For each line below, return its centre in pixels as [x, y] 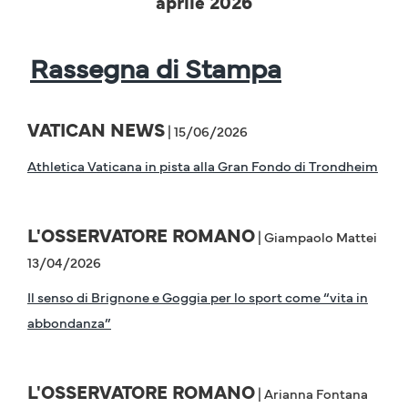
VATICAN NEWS [96, 130]
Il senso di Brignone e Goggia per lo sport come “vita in [198, 297]
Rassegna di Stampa [156, 67]
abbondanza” [69, 322]
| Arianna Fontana [311, 393]
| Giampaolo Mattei [316, 237]
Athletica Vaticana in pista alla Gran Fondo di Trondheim [203, 166]
